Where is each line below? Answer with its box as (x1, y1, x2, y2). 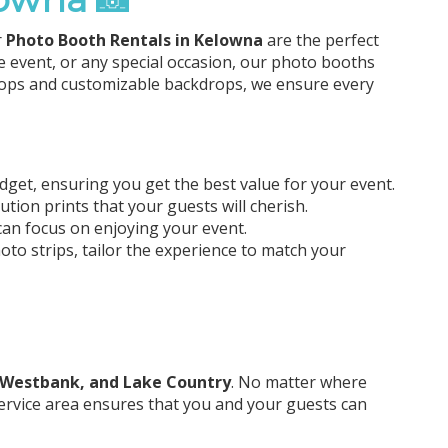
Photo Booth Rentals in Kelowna (5, 29, 263, 52)
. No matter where (230, 371, 367, 394)
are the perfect (262, 29, 379, 52)
